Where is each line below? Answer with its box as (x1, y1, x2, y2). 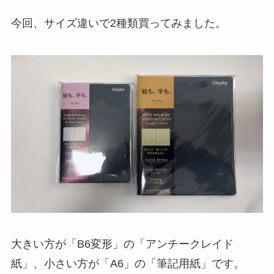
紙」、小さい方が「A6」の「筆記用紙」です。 (10, 257, 245, 270)
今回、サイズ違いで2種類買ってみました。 (10, 17, 226, 30)
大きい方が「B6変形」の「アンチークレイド (10, 238, 234, 251)
